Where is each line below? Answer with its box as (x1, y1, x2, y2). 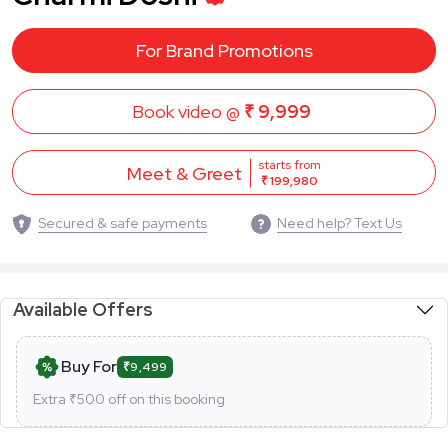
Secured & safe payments (38, 214, 207, 233)
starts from (258, 157, 321, 174)
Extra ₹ (33, 390, 77, 409)
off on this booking (105, 390, 225, 409)
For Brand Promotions (135, 39, 313, 63)
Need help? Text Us (277, 214, 402, 233)
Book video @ (132, 100, 244, 124)
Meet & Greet (127, 161, 242, 185)
